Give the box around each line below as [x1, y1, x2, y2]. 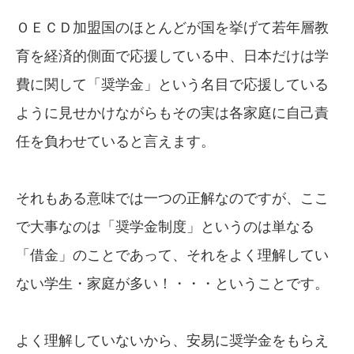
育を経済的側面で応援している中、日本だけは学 [16, 48, 329, 65]
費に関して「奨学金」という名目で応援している [16, 77, 329, 93]
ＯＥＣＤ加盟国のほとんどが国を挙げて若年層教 [16, 20, 329, 36]
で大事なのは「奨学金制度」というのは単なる [16, 219, 314, 235]
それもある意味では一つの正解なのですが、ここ [16, 190, 329, 207]
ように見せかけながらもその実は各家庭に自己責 [16, 105, 329, 122]
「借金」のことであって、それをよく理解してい [16, 247, 329, 264]
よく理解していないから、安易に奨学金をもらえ [16, 333, 329, 349]
